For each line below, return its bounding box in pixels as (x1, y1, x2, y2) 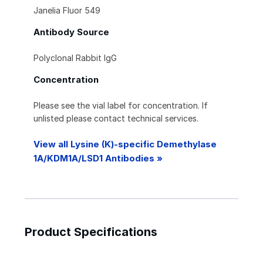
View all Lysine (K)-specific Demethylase (33, 139, 217, 150)
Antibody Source (33, 26, 109, 38)
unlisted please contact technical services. (33, 113, 198, 124)
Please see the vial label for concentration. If (33, 100, 208, 111)
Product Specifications (25, 225, 157, 240)
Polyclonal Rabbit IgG (33, 53, 117, 63)
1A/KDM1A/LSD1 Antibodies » (33, 153, 163, 164)
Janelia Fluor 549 (33, 5, 100, 16)
